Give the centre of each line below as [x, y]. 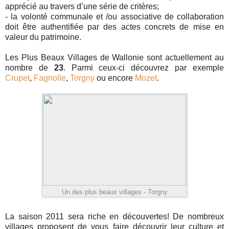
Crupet [17, 78]
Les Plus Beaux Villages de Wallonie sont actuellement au [114, 57]
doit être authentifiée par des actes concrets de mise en [114, 27]
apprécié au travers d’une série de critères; [82, 6]
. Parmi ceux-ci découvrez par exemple [144, 67]
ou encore [115, 78]
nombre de [30, 67]
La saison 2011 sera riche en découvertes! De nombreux [114, 216]
